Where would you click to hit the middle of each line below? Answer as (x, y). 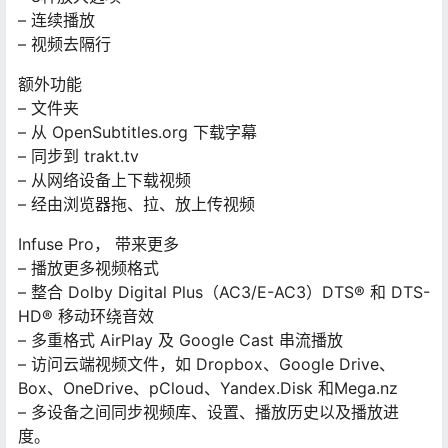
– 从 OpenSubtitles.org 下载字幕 (137, 131)
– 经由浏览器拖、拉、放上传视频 (136, 203)
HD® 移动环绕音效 (86, 315)
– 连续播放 (56, 19)
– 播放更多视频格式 (88, 267)
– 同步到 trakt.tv (78, 155)
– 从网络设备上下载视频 (104, 179)
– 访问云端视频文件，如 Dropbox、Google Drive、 (206, 363)
